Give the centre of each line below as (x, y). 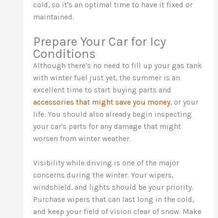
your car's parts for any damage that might (107, 126)
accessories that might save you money (102, 102)
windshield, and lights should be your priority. (113, 187)
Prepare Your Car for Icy (100, 41)
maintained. (54, 17)
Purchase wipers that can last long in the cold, (114, 199)
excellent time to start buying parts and (102, 90)
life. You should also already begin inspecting (113, 114)
